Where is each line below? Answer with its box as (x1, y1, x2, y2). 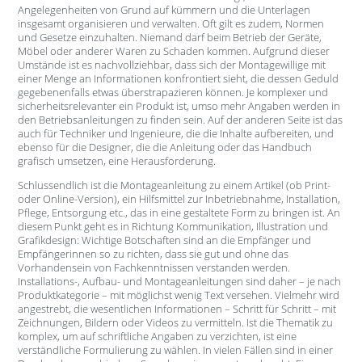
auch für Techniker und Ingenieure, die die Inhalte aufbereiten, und (17, 125, 334, 141)
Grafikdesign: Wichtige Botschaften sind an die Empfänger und (17, 232, 311, 247)
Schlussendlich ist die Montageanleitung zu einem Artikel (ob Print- (17, 177, 330, 192)
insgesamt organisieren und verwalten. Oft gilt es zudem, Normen (17, 15, 324, 31)
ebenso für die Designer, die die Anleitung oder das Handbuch (17, 139, 312, 154)
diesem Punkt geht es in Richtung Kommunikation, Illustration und (17, 218, 328, 234)
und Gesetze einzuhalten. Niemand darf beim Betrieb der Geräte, (17, 29, 322, 44)
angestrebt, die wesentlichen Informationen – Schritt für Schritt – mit (17, 301, 336, 316)
